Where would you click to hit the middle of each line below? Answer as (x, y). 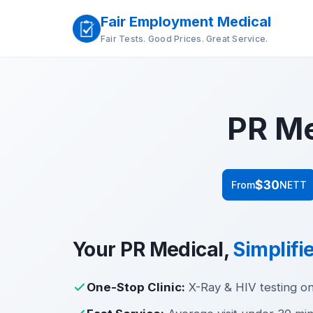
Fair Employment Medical (186, 22)
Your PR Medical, (153, 250)
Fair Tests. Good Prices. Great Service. (184, 39)
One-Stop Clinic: (136, 287)
